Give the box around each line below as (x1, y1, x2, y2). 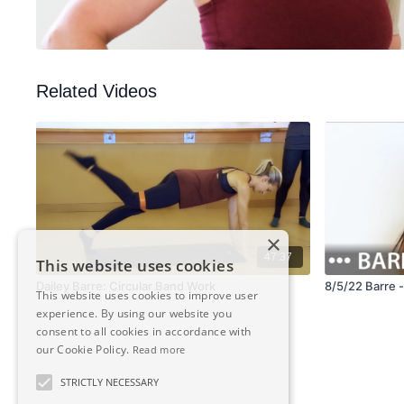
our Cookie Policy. (36, 342, 130, 357)
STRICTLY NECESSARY (60, 375, 159, 389)
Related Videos (36, 81, 158, 102)
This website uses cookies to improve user (36, 288, 259, 303)
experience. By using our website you (36, 306, 232, 321)
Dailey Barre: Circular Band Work (36, 279, 216, 294)
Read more (132, 343, 186, 356)
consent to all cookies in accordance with (36, 324, 252, 339)
